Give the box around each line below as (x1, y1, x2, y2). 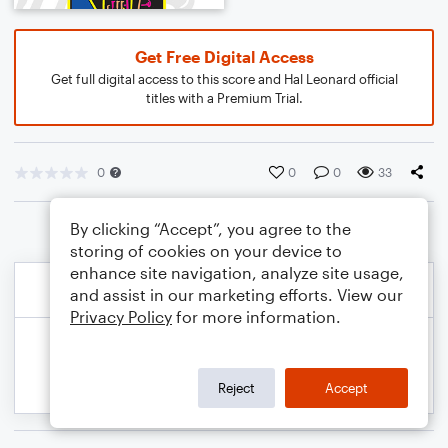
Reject (218, 379, 255, 396)
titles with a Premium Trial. (145, 90, 303, 106)
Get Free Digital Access (134, 47, 314, 66)
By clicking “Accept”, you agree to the (70, 219, 351, 238)
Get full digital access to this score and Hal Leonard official (50, 71, 398, 87)
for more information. (172, 307, 341, 326)
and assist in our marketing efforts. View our (70, 285, 403, 304)
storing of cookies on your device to (70, 241, 342, 260)
